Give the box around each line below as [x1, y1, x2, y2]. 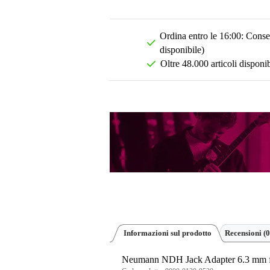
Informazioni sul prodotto [124, 228, 212, 238]
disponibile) [160, 45, 205, 55]
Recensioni [225, 228, 263, 238]
